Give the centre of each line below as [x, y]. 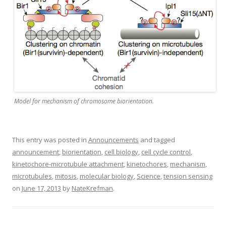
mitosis [66, 176]
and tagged [157, 139]
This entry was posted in [50, 139]
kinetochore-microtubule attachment [68, 164]
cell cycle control [166, 152]
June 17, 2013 [41, 188]
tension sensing [188, 176]
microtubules [32, 176]
